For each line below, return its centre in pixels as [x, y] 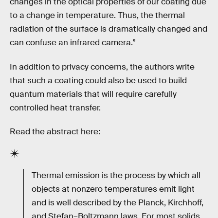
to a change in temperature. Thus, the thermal [97, 16]
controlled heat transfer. [55, 108]
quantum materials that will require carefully [93, 94]
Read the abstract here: [55, 132]
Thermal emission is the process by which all [116, 175]
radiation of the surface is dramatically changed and [109, 29]
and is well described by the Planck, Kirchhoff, [118, 202]
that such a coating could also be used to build [98, 80]
